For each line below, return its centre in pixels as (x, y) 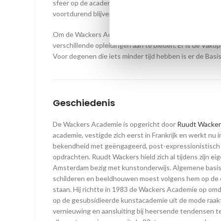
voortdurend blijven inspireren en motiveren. (121, 14)
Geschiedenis (84, 103)
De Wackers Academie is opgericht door (115, 124)
